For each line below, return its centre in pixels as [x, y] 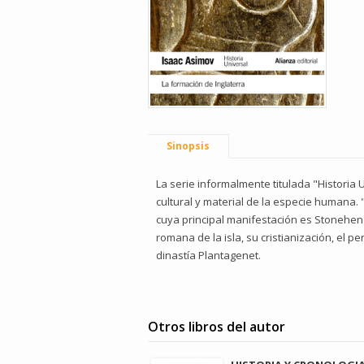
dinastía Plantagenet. [208, 255]
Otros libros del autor [217, 327]
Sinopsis [188, 146]
